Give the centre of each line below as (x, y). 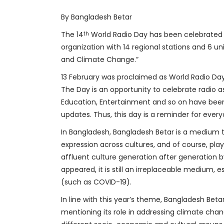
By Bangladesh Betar (96, 17)
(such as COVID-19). (96, 182)
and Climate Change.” (100, 59)
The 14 (72, 34)
